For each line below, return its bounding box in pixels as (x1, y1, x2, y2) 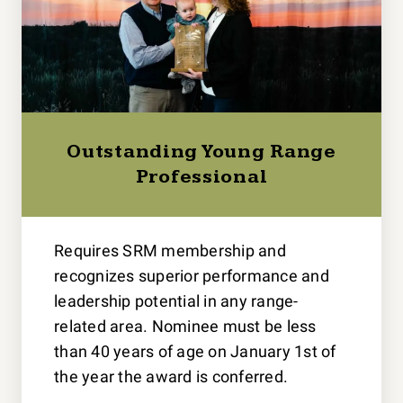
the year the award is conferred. (54, 366, 289, 386)
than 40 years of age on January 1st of (54, 341, 336, 361)
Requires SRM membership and (54, 240, 286, 260)
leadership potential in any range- (54, 291, 299, 310)
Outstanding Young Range (67, 139, 336, 163)
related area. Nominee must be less (54, 316, 317, 336)
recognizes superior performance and (54, 265, 329, 285)
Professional (135, 165, 268, 188)
